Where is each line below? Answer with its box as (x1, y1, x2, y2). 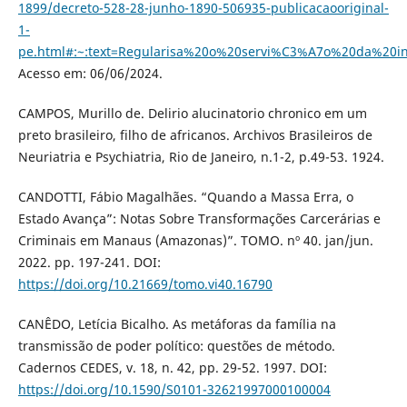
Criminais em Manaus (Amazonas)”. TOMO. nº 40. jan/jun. (17, 232, 373, 250)
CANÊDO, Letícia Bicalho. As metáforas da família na (17, 315, 336, 333)
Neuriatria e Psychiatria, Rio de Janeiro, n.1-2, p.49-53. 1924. (17, 148, 384, 166)
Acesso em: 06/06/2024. (17, 65, 163, 83)
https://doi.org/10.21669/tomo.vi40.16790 (17, 275, 273, 293)
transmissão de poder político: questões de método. (17, 337, 335, 355)
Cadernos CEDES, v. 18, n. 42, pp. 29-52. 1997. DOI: (17, 359, 327, 377)
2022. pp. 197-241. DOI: (17, 253, 161, 272)
